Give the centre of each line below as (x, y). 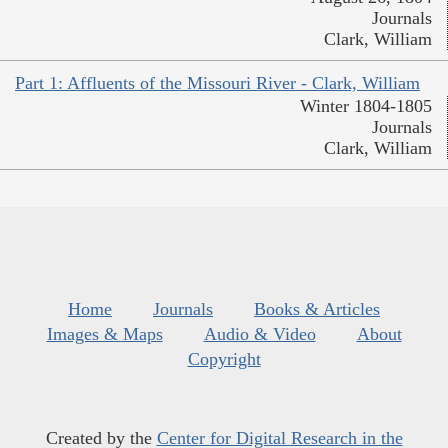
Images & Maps (104, 334)
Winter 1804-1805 (366, 106)
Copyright (224, 359)
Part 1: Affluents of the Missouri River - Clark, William (217, 83)
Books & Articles (317, 309)
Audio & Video (259, 334)
